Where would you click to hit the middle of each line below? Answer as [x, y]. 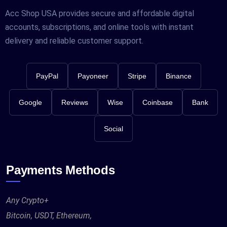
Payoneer [93, 76]
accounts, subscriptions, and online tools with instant [99, 27]
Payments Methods [61, 170]
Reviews [75, 102]
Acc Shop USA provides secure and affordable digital [100, 13]
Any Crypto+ [27, 200]
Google [30, 102]
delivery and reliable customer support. [74, 41]
